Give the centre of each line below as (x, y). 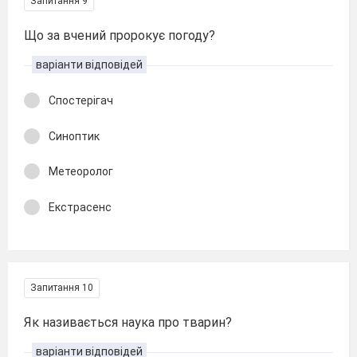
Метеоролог (81, 171)
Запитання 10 (62, 288)
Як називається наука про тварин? (128, 322)
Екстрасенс (80, 207)
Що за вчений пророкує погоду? (120, 35)
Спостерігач (81, 100)
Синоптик (74, 136)
